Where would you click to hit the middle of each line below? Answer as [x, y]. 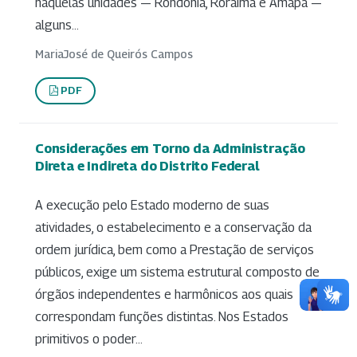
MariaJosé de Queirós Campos [114, 53]
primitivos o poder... [89, 339]
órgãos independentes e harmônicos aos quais [164, 295]
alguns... [57, 25]
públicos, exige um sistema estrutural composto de [177, 273]
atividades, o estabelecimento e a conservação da [173, 228]
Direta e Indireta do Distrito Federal [147, 165]
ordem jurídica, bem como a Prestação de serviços [175, 250]
